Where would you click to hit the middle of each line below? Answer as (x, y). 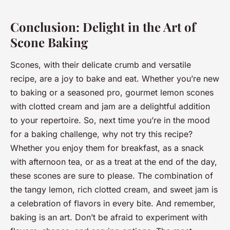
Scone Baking (49, 42)
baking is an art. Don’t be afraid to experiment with (109, 217)
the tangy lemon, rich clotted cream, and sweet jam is (114, 190)
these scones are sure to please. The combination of (112, 176)
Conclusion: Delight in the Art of (103, 27)
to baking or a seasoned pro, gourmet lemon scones (112, 93)
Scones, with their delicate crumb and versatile (101, 65)
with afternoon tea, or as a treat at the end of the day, (114, 162)
